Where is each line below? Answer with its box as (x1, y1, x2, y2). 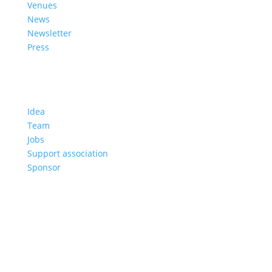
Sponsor (27, 161, 61, 173)
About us (27, 73, 66, 85)
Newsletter (27, 27, 72, 39)
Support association (27, 148, 108, 159)
